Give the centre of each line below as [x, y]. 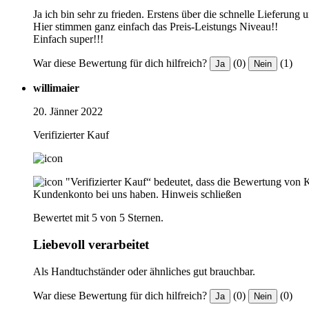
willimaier [56, 88]
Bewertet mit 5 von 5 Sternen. [98, 218]
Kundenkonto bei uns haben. [96, 195]
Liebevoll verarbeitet [91, 245]
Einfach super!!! [68, 39]
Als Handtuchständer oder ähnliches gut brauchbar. [144, 271]
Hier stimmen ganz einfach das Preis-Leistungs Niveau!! [156, 27]
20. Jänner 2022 [68, 112]
